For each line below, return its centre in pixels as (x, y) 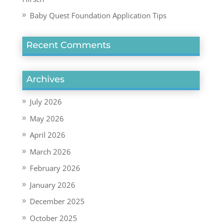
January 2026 (52, 185)
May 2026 (47, 118)
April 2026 (47, 135)
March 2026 (50, 151)
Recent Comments (68, 45)
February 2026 (55, 168)
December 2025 (57, 201)
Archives (45, 79)
